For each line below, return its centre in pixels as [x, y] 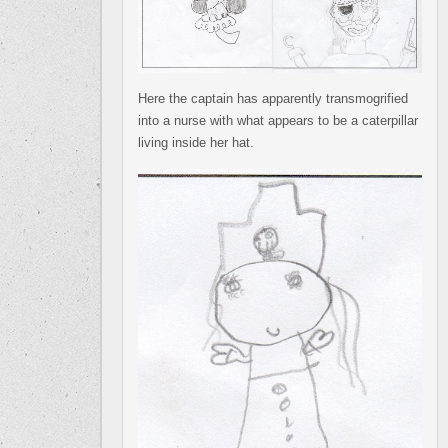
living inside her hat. [196, 143]
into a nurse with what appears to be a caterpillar [278, 121]
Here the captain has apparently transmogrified [273, 99]
